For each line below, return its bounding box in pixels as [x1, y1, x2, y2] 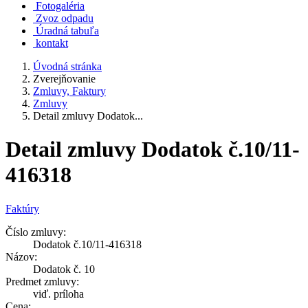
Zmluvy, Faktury [33, 85, 106, 97]
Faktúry [5, 202, 39, 214]
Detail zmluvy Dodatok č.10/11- [5, 137, 300, 162]
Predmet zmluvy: [5, 275, 79, 287]
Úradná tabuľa [36, 25, 99, 36]
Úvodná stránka [33, 60, 102, 72]
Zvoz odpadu [36, 12, 93, 24]
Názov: [5, 250, 37, 263]
